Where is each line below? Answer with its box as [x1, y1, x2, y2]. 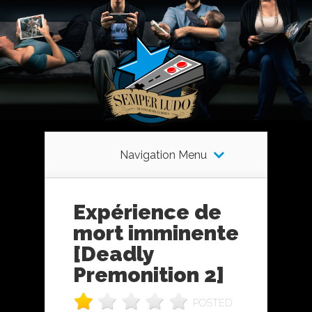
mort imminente [73, 221, 239, 245]
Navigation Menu [119, 148, 207, 162]
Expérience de [73, 200, 221, 224]
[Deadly [73, 242, 154, 266]
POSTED [193, 297, 232, 309]
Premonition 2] [73, 263, 224, 287]
